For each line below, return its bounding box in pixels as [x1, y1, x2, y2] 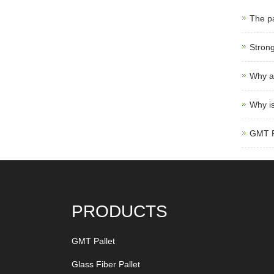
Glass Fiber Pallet [72, 259, 140, 270]
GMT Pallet [72, 236, 115, 246]
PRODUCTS [72, 202, 168, 221]
